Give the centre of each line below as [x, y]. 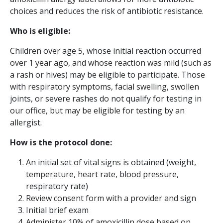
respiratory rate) [57, 186]
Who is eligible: [40, 31]
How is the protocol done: [61, 142]
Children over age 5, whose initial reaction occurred [106, 51]
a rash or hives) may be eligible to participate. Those [108, 74]
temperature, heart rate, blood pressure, [102, 174]
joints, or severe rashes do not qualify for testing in [106, 98]
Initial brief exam [57, 210]
